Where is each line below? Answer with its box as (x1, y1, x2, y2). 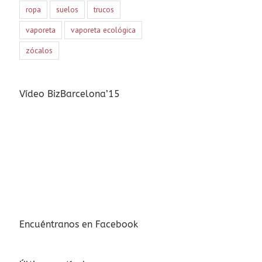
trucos (93, 4, 114, 15)
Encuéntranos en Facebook (19, 218, 138, 230)
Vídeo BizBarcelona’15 (19, 88, 120, 99)
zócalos (25, 44, 53, 56)
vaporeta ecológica (70, 24, 136, 35)
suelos (56, 4, 78, 15)
